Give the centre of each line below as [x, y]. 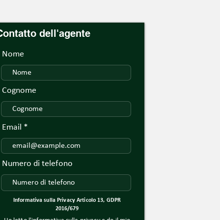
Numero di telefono [37, 164]
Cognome [19, 91]
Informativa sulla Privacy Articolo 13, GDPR [67, 200]
